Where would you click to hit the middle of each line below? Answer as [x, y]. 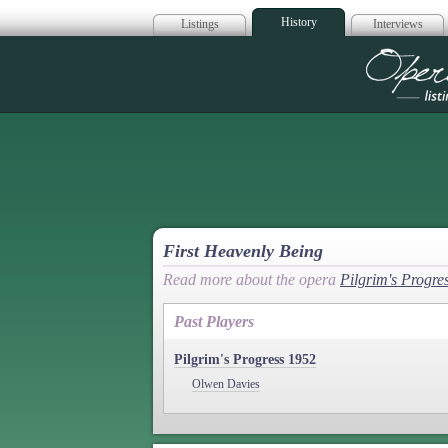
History [298, 22]
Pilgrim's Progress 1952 [245, 359]
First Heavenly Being [243, 251]
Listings [199, 24]
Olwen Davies [226, 383]
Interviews [397, 24]
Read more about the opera [251, 279]
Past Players [214, 321]
